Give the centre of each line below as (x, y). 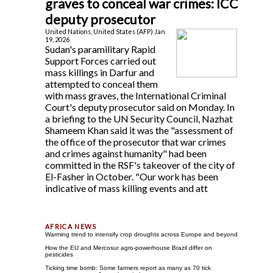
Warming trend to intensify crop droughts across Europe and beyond (141, 234)
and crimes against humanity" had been (126, 153)
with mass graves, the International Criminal (136, 95)
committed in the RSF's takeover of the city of (140, 165)
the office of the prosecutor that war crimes (136, 141)
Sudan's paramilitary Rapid (100, 49)
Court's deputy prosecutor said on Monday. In (140, 107)
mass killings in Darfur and (100, 72)
